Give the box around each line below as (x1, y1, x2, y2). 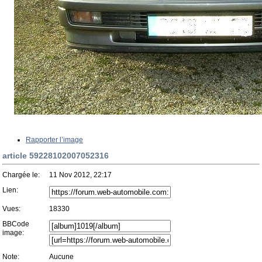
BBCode (2, 220, 29, 228)
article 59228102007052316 (2, 151, 109, 160)
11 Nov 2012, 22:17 (49, 171, 112, 179)
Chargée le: (2, 171, 40, 179)
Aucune (49, 253, 74, 261)
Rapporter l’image (26, 136, 83, 144)
